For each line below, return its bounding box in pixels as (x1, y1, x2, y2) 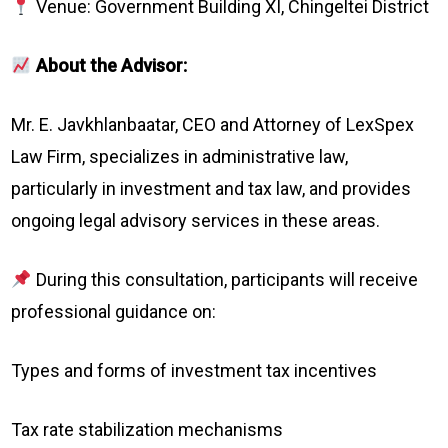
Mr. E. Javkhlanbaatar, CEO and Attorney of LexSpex (11, 114, 415, 135)
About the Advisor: (31, 55, 187, 76)
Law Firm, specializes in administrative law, (11, 146, 349, 167)
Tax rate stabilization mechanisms (11, 419, 284, 440)
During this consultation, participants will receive (31, 269, 418, 290)
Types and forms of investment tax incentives (11, 360, 378, 381)
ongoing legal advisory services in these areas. (11, 210, 381, 231)
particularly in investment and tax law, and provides (11, 178, 412, 199)
